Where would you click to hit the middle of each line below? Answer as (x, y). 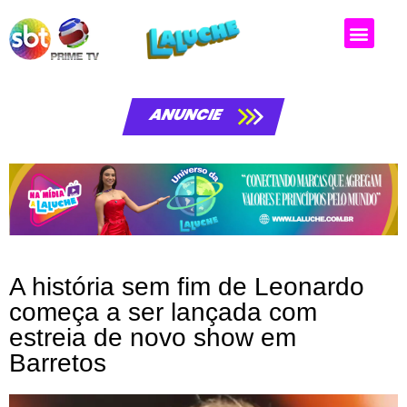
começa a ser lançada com (163, 312)
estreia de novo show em (153, 337)
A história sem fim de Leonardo (187, 286)
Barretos (58, 362)
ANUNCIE (186, 114)
